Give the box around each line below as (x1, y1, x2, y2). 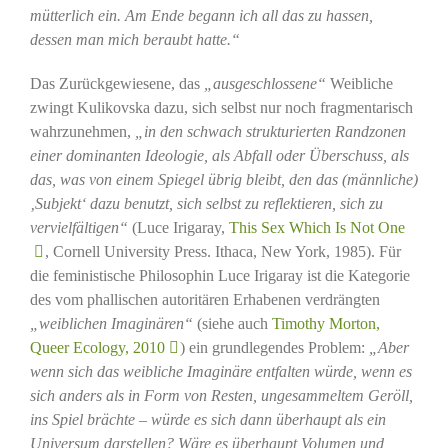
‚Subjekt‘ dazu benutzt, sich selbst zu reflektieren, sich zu (29, 194, 383, 212)
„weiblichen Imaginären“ (29, 314, 193, 332)
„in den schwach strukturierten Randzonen (134, 122, 406, 140)
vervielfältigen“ (29, 218, 128, 236)
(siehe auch (192, 314, 272, 332)
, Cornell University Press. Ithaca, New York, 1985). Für (44, 242, 401, 260)
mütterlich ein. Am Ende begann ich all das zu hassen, (29, 6, 373, 24)
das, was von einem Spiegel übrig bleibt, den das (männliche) (29, 170, 418, 188)
